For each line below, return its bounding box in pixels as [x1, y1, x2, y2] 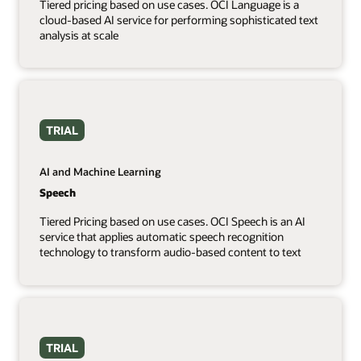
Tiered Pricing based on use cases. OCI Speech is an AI [39, 214, 305, 230]
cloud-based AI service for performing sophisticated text [39, 11, 318, 27]
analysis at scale [39, 27, 118, 43]
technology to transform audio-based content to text [39, 244, 301, 260]
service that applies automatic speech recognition [39, 229, 284, 245]
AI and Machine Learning [39, 165, 161, 179]
